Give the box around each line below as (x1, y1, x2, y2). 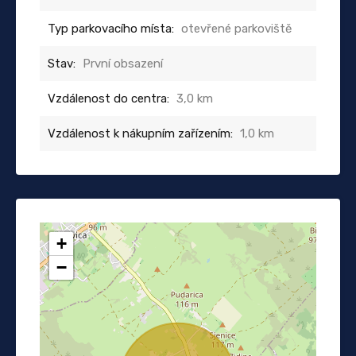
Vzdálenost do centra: (48, 91, 169, 106)
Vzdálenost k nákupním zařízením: (48, 126, 233, 141)
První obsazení (83, 56, 163, 71)
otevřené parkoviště (181, 21, 292, 36)
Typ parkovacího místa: (48, 21, 174, 36)
